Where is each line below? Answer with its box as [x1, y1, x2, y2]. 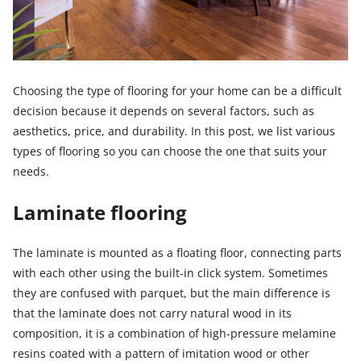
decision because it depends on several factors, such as [12, 103, 314, 119]
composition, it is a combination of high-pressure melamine [12, 326, 336, 342]
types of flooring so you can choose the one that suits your [12, 143, 327, 160]
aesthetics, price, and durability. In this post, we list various [12, 123, 335, 139]
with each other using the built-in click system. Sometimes [12, 265, 328, 281]
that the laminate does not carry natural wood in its [12, 305, 292, 322]
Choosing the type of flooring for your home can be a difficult [12, 83, 342, 99]
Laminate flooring [12, 199, 187, 226]
